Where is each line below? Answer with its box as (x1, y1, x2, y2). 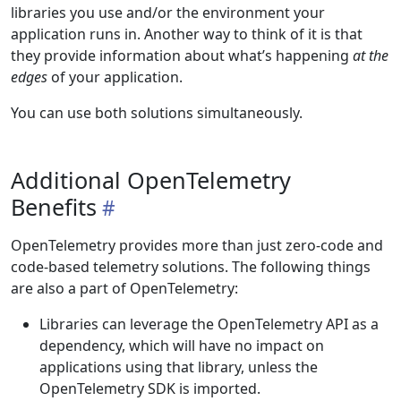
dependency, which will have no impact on (39, 336, 324, 355)
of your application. (47, 67, 183, 87)
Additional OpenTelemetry (11, 165, 291, 195)
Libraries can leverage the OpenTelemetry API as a (39, 314, 379, 334)
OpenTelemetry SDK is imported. (39, 379, 260, 398)
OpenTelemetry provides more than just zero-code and (11, 235, 383, 255)
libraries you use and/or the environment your (11, 3, 325, 22)
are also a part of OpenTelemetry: (11, 278, 238, 298)
